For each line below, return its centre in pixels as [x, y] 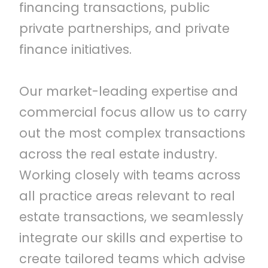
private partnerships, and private [125, 28]
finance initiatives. [76, 49]
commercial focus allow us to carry [133, 112]
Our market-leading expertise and [129, 91]
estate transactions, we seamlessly [132, 217]
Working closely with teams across [130, 175]
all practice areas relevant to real [127, 196]
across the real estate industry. [118, 154]
